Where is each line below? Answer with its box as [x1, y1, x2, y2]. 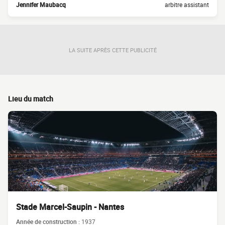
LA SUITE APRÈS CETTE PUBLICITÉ [68, 46, 157, 54]
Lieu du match [8, 94, 53, 103]
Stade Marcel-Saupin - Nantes [16, 201, 124, 212]
